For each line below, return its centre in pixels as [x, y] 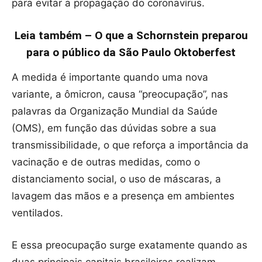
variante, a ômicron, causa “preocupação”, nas [120, 94]
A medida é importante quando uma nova [110, 77]
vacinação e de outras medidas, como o [106, 162]
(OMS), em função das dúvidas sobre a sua [114, 128]
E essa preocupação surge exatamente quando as [130, 245]
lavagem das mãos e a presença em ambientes [123, 196]
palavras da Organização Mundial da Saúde [115, 111]
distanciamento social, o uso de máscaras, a [116, 179]
